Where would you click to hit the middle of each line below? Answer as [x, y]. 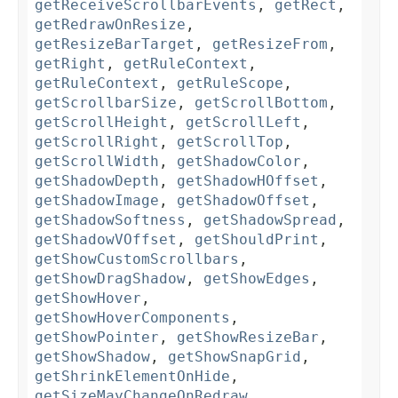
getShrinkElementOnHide [132, 377]
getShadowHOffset [248, 181]
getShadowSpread [270, 220]
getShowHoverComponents [132, 318]
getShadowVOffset [106, 240]
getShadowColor [239, 162]
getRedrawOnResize [110, 25]
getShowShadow [92, 357]
